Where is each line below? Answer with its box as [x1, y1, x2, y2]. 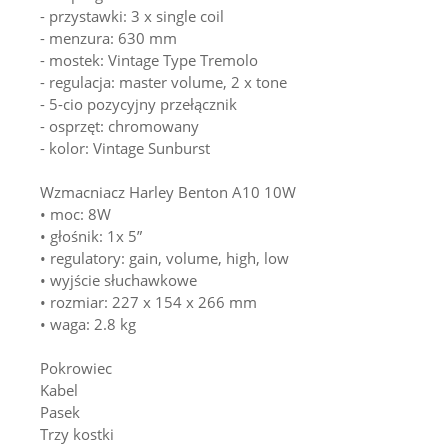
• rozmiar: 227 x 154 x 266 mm [40, 291, 257, 312]
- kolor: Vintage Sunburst [40, 137, 210, 158]
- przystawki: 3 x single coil [40, 5, 224, 26]
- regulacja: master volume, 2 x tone [40, 71, 287, 92]
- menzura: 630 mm [40, 27, 177, 48]
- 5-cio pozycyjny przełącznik [40, 93, 237, 114]
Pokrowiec [40, 357, 112, 378]
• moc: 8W [40, 203, 111, 224]
